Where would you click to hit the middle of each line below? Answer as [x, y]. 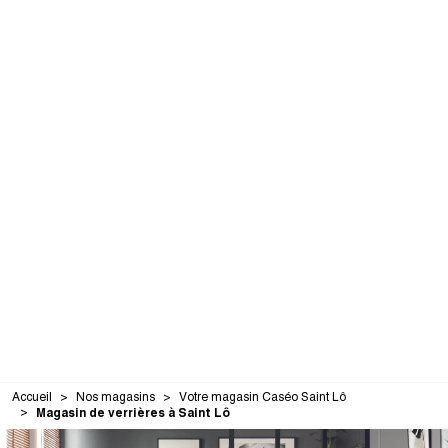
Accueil [32, 397]
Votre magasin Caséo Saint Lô [262, 397]
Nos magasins [115, 397]
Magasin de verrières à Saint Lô [133, 412]
